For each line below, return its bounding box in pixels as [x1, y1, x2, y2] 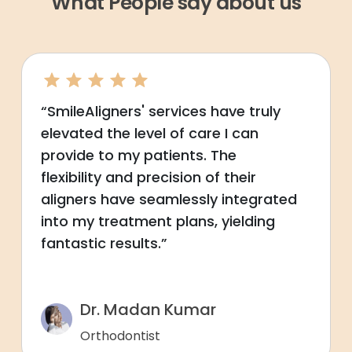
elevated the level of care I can [41, 123, 258, 144]
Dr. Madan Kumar [80, 299, 216, 321]
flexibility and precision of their [41, 167, 256, 188]
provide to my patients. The [41, 145, 236, 166]
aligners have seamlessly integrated [41, 189, 297, 210]
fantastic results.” [41, 233, 167, 254]
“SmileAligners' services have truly [41, 101, 280, 122]
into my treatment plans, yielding [41, 211, 275, 232]
